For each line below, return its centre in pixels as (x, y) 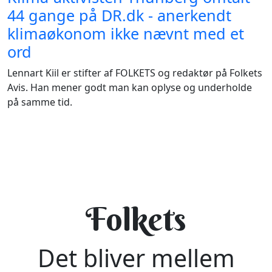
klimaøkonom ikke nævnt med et (126, 33)
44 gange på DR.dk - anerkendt (119, 15)
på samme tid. (40, 102)
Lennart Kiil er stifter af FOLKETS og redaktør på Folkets (135, 73)
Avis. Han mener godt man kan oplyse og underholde (130, 87)
